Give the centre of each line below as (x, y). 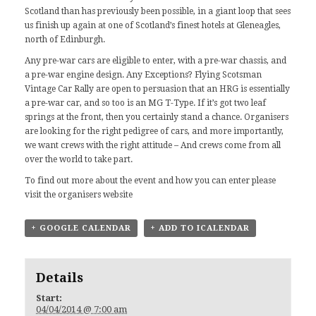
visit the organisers (64, 194)
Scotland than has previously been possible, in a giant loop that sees (158, 11)
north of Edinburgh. (65, 39)
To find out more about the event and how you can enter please (150, 180)
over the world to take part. (79, 159)
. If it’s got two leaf (230, 103)
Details (60, 277)
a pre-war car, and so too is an (86, 103)
